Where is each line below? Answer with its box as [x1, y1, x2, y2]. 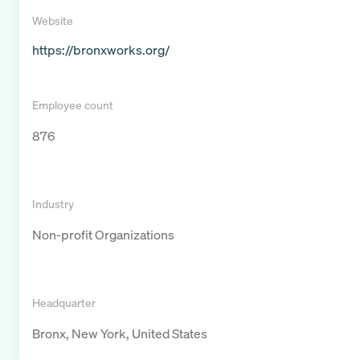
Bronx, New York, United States [32, 325, 207, 343]
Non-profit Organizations [32, 226, 174, 244]
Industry [32, 196, 74, 212]
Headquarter [32, 295, 96, 311]
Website [32, 13, 73, 29]
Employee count [32, 97, 113, 113]
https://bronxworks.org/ [32, 41, 170, 59]
